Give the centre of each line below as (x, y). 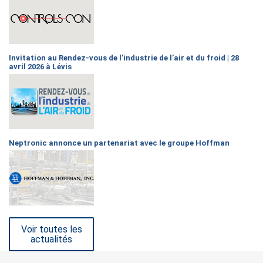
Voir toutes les (51, 229)
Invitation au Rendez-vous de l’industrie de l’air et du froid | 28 (124, 58)
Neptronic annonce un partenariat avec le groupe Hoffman (119, 143)
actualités (51, 239)
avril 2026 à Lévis (40, 66)
